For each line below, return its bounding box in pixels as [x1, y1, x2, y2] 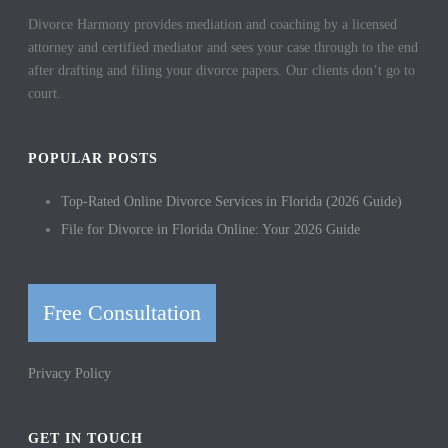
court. [28, 85, 62, 101]
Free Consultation [43, 299, 202, 325]
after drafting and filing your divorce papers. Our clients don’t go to [28, 62, 416, 78]
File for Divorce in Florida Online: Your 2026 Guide [61, 221, 361, 237]
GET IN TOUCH [28, 430, 144, 446]
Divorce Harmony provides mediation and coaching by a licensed [28, 16, 398, 32]
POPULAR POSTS [28, 150, 159, 166]
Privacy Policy [28, 365, 112, 381]
